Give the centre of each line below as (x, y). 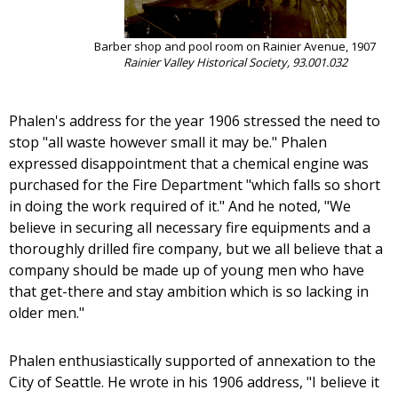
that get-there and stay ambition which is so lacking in (189, 292)
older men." (47, 313)
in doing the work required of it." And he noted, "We (180, 207)
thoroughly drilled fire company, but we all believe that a (196, 249)
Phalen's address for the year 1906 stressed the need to (195, 121)
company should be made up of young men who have (187, 271)
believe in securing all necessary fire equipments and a (190, 228)
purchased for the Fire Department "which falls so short (195, 185)
